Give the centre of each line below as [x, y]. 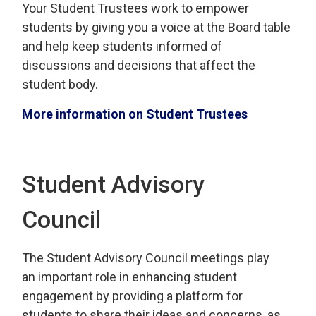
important [66, 276]
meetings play [229, 257]
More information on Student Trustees [135, 114]
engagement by [67, 296]
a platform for [203, 296]
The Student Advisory [84, 257]
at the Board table [241, 27]
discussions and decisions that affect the [139, 65]
